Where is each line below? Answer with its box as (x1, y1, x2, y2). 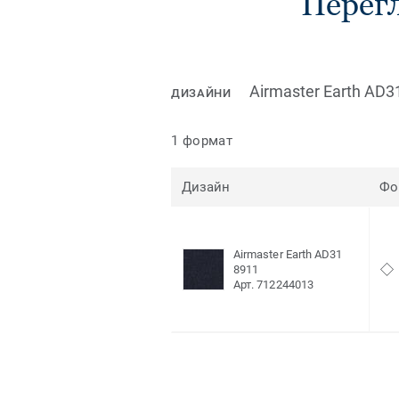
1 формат (171, 132, 233, 149)
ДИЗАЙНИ (171, 86, 232, 101)
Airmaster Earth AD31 (233, 248, 343, 262)
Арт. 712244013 (233, 278, 313, 292)
